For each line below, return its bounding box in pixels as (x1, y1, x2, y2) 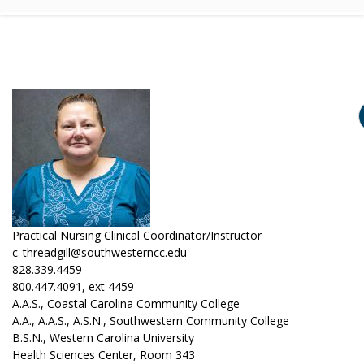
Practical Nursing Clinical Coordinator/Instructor (12, 227, 262, 243)
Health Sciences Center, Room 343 (12, 347, 195, 362)
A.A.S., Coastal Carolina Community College (12, 296, 240, 311)
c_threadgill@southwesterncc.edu (12, 245, 187, 260)
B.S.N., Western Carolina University (12, 330, 194, 345)
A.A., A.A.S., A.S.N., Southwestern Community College (12, 313, 289, 328)
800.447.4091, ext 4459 (12, 279, 134, 294)
